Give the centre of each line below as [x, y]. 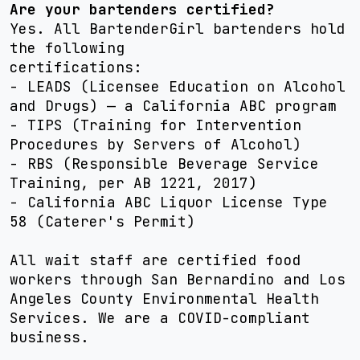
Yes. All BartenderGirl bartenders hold [178, 29]
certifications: [76, 67]
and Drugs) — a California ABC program [173, 106]
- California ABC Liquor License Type [169, 202]
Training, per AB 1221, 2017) [133, 183]
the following [67, 48]
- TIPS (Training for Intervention [155, 125]
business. [49, 337]
